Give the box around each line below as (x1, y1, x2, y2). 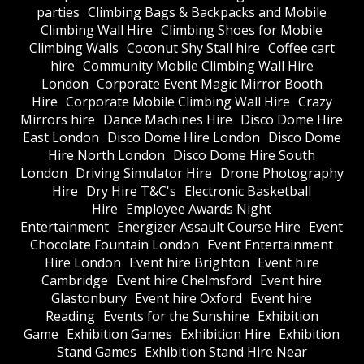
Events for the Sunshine (102, 306, 249, 325)
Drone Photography (219, 163, 344, 182)
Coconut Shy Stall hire (126, 38, 260, 57)
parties (37, 2, 80, 21)
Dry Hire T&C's (86, 181, 177, 200)
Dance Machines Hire (103, 110, 233, 128)
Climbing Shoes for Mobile (161, 20, 323, 39)
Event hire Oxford (135, 288, 243, 307)
